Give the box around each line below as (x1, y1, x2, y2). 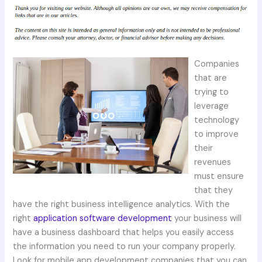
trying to (194, 86, 229, 98)
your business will (172, 212, 242, 224)
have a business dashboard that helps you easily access (13, 226, 235, 238)
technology (194, 114, 240, 126)
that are (194, 72, 227, 84)
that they (194, 184, 233, 196)
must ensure (194, 170, 244, 182)
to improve (194, 128, 239, 140)
